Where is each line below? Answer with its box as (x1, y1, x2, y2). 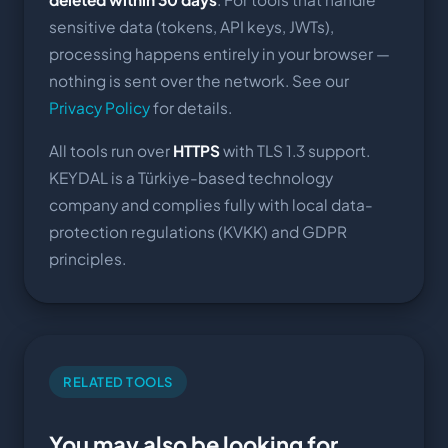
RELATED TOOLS (63, 373, 173, 390)
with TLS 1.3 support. (220, 140, 370, 160)
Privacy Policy (49, 97, 150, 117)
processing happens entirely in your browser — (49, 43, 390, 63)
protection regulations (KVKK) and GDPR (49, 221, 347, 241)
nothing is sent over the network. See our (49, 70, 349, 90)
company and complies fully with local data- (49, 194, 373, 214)
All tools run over (49, 140, 173, 160)
